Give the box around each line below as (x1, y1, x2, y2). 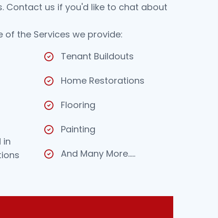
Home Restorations (61, 74, 145, 87)
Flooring (61, 99, 95, 111)
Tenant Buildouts (61, 50, 134, 63)
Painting (61, 123, 95, 136)
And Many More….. (61, 147, 135, 160)
